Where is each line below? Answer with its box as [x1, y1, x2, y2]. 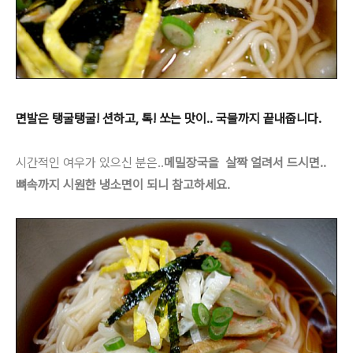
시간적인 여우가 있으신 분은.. [16, 154, 164, 170]
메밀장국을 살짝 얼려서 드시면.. [164, 154, 326, 170]
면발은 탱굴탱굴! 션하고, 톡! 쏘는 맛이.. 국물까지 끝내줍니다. [16, 110, 321, 126]
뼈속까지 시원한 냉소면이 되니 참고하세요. [16, 176, 230, 192]
